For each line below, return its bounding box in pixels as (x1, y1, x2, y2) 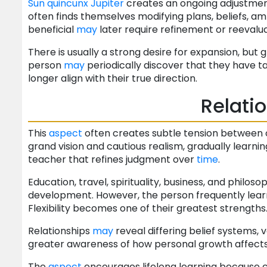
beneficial (28, 23, 76, 37)
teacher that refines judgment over (28, 153, 197, 167)
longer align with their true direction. (28, 72, 197, 86)
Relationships (28, 224, 92, 238)
